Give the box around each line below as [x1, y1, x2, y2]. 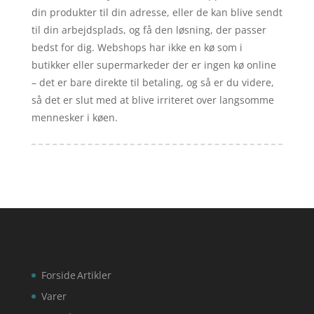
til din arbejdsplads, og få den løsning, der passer [31, 22, 266, 36]
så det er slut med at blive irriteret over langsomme [31, 93, 274, 107]
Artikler [76, 268, 111, 282]
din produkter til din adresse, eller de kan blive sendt [31, 5, 282, 19]
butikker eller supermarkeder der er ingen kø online [31, 57, 276, 71]
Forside [41, 268, 76, 282]
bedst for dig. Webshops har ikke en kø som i [31, 40, 243, 54]
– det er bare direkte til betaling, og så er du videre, [31, 75, 274, 89]
